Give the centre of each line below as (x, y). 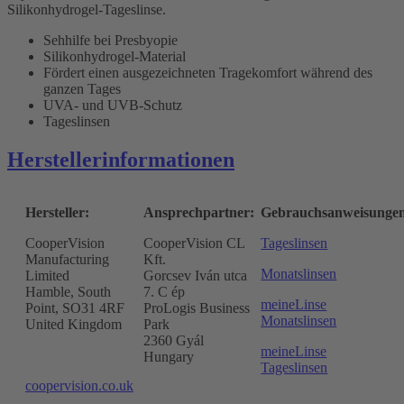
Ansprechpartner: (200, 212)
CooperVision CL (193, 243)
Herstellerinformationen (121, 159)
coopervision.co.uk (79, 385)
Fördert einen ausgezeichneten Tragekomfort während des (208, 72)
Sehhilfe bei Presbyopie (110, 40)
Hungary (168, 356)
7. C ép (164, 291)
